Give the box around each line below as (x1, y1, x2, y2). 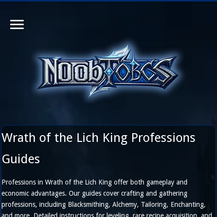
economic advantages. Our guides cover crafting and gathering (1, 189, 188, 197)
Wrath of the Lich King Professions (1, 130, 196, 145)
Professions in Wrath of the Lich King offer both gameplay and (1, 178, 188, 186)
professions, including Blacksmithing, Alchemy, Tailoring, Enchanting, (1, 201, 206, 208)
